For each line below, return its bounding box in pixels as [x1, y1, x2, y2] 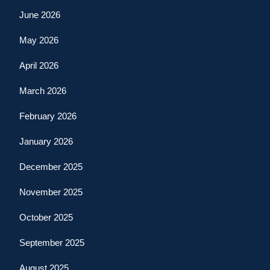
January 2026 [19, 136, 73, 146]
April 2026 [19, 60, 58, 71]
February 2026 [19, 111, 77, 121]
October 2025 [19, 212, 73, 222]
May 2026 [19, 35, 58, 45]
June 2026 [19, 10, 60, 20]
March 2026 [19, 86, 66, 96]
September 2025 [19, 237, 84, 248]
